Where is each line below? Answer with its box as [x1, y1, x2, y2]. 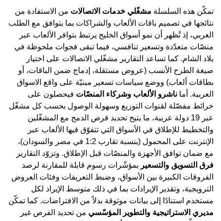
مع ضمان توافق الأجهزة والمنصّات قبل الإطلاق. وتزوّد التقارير [16, 148, 214, 157]
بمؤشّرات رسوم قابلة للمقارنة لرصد [22, 160, 139, 169]
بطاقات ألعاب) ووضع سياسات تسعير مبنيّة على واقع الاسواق [17, 77, 214, 86]
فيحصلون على [28, 89, 74, 98]
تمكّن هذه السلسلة [153, 6, 214, 15]
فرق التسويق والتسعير [139, 160, 214, 169]
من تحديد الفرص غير [20, 208, 88, 217]
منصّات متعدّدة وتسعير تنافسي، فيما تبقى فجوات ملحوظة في [14, 42, 214, 51]
